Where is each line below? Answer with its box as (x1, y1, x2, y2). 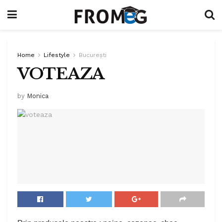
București (79, 52, 107, 58)
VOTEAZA (17, 64, 105, 84)
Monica (27, 92, 49, 100)
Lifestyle (44, 52, 70, 58)
